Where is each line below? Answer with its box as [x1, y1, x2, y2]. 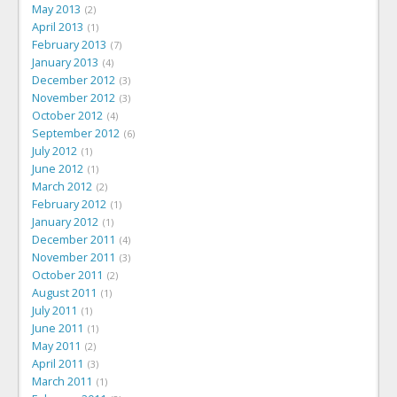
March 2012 [32, 178, 92, 194]
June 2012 [32, 160, 83, 176]
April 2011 [32, 355, 83, 371]
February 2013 [32, 36, 106, 52]
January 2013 [32, 54, 98, 70]
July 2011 [32, 302, 77, 318]
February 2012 [32, 196, 106, 212]
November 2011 [32, 249, 115, 265]
